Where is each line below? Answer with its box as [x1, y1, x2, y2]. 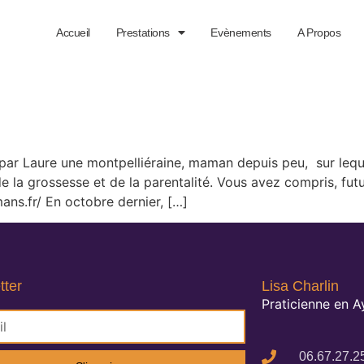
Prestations [115, 26, 170, 39]
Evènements [210, 26, 271, 39]
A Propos [297, 26, 341, 39]
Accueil [55, 26, 90, 39]
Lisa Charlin [261, 278, 339, 295]
